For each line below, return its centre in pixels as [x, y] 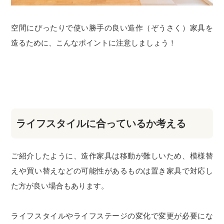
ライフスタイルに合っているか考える [101, 123]
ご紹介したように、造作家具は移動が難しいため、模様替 [112, 155]
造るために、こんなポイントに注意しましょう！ [94, 42]
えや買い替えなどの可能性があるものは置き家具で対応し [112, 170]
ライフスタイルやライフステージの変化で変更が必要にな [112, 215]
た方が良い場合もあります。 [60, 185]
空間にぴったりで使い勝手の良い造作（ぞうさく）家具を [112, 27]
